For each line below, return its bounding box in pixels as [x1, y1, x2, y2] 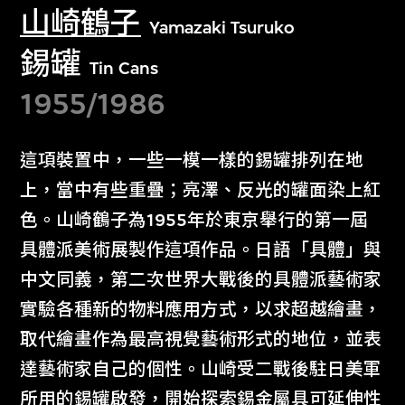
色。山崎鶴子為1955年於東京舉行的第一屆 [20, 209, 369, 231]
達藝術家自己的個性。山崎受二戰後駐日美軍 [20, 358, 382, 380]
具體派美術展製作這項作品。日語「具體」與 [20, 239, 382, 260]
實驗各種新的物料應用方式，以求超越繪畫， [20, 298, 382, 320]
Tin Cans [89, 57, 158, 79]
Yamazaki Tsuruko [149, 17, 296, 39]
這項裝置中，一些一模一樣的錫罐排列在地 [20, 149, 364, 171]
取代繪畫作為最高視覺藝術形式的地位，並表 [20, 328, 382, 350]
